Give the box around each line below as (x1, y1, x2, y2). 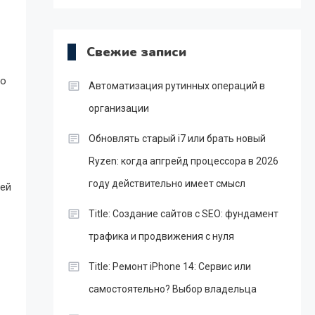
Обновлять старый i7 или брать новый (88, 133, 266, 144)
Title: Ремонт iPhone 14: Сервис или (88, 261, 251, 272)
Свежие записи (86, 44, 186, 60)
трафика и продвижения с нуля (88, 231, 234, 242)
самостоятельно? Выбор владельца (88, 283, 257, 295)
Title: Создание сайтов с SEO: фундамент (88, 208, 278, 219)
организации (88, 103, 149, 114)
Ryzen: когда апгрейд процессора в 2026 (88, 155, 278, 167)
